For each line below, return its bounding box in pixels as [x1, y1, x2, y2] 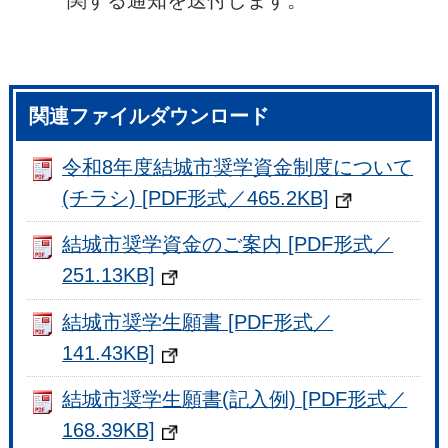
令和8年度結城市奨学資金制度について [62, 155, 414, 178]
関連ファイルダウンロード [29, 104, 270, 127]
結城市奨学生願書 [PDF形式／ [62, 310, 334, 333]
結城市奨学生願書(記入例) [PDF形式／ [62, 388, 408, 411]
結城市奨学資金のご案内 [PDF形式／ [62, 233, 394, 256]
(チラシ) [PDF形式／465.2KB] [62, 186, 330, 209]
